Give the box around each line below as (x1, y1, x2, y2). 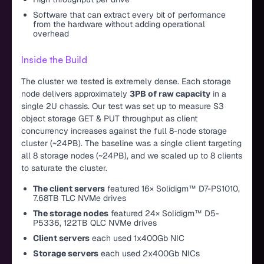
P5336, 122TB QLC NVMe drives (33, 217, 157, 228)
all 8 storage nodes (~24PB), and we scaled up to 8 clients (21, 150, 242, 161)
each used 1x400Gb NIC (90, 232, 184, 243)
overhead (33, 28, 69, 39)
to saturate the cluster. (21, 162, 107, 173)
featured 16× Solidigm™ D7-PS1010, (105, 183, 240, 194)
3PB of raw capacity (130, 88, 210, 99)
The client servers (33, 183, 105, 194)
